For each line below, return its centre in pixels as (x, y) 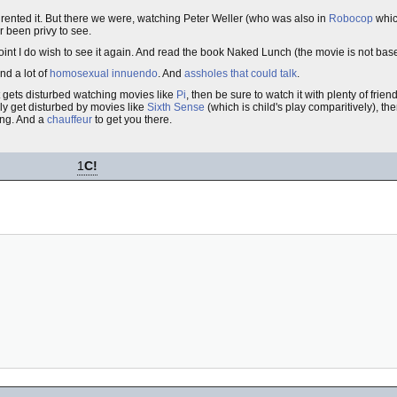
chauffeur (70, 120)
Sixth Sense (176, 107)
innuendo (135, 74)
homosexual (79, 74)
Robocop (351, 19)
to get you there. (132, 120)
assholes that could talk (241, 74)
